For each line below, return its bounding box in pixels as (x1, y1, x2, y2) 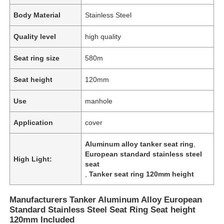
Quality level (13, 32, 56, 40)
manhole (85, 96, 113, 105)
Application (13, 118, 53, 126)
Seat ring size (13, 53, 60, 62)
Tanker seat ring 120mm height (89, 169, 194, 178)
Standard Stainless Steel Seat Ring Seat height (9, 204, 196, 214)
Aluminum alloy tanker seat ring (85, 139, 194, 148)
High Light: (13, 154, 52, 163)
